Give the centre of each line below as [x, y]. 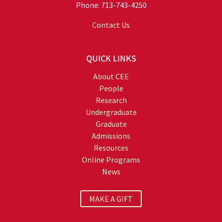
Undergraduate [111, 112]
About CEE [111, 76]
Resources [111, 147]
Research [111, 100]
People [111, 88]
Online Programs [111, 159]
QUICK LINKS [111, 58]
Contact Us [111, 25]
